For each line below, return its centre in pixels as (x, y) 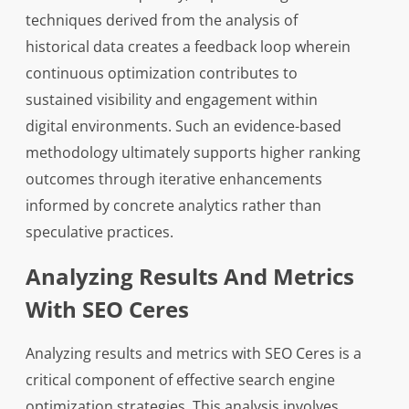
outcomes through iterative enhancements (173, 179)
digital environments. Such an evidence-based (183, 126)
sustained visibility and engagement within (171, 100)
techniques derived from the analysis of (161, 20)
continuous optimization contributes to (161, 73)
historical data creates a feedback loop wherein (188, 47)
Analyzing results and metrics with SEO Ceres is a (193, 353)
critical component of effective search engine (180, 380)
